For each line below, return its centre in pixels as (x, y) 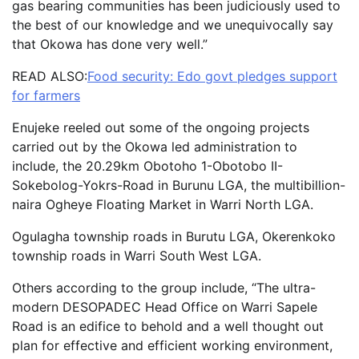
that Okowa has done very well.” (110, 44)
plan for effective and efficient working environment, (172, 346)
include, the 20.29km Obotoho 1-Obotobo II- (147, 166)
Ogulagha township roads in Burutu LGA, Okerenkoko (174, 237)
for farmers (46, 96)
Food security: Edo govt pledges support (212, 77)
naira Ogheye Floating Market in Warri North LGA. (163, 205)
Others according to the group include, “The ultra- (164, 288)
